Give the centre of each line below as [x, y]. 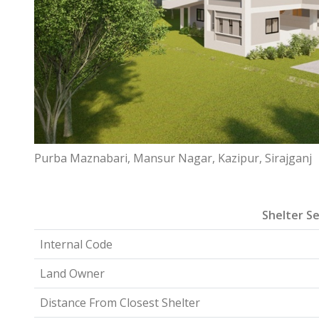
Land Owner [72, 273]
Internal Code [76, 244]
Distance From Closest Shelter [120, 303]
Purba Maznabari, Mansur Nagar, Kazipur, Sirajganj [173, 158]
